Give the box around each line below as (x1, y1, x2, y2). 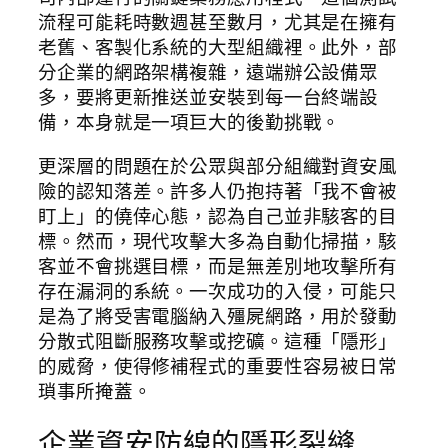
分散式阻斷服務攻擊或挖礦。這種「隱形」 (38, 327, 398, 354)
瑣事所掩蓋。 (38, 377, 152, 404)
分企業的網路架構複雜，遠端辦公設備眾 (38, 59, 379, 86)
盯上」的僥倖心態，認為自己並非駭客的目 (38, 202, 398, 229)
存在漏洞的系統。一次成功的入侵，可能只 (38, 277, 398, 304)
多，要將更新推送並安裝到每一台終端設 (38, 84, 379, 111)
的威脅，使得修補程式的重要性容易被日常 (38, 352, 398, 379)
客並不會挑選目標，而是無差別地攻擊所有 (38, 252, 398, 279)
